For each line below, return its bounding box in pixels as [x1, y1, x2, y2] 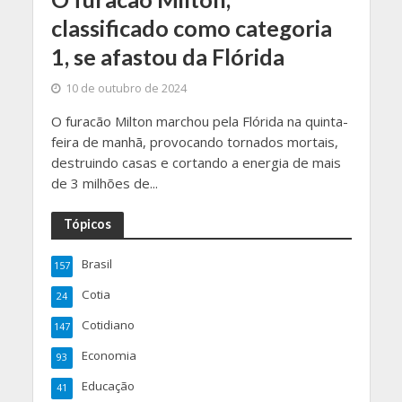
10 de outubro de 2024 [65, 81, 187, 97]
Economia [81, 347, 136, 364]
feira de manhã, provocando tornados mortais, [50, 133, 338, 152]
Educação [81, 378, 135, 395]
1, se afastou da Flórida [50, 43, 284, 71]
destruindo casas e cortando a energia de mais [50, 153, 341, 172]
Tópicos [63, 216, 111, 232]
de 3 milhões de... [50, 174, 158, 193]
